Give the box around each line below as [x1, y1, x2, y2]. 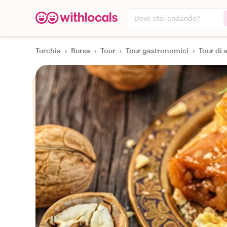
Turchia [35, 46, 61, 55]
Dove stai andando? [134, 14, 200, 22]
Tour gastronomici [126, 46, 188, 55]
